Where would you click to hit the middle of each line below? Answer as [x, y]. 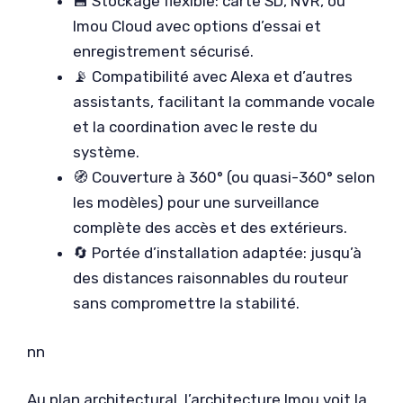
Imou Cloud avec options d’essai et [197, 26]
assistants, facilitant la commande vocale [224, 102]
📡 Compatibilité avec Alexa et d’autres [213, 76]
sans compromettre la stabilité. [186, 303]
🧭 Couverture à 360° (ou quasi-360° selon [224, 177]
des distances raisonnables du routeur [210, 278]
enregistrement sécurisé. [163, 51]
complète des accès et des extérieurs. [210, 228]
